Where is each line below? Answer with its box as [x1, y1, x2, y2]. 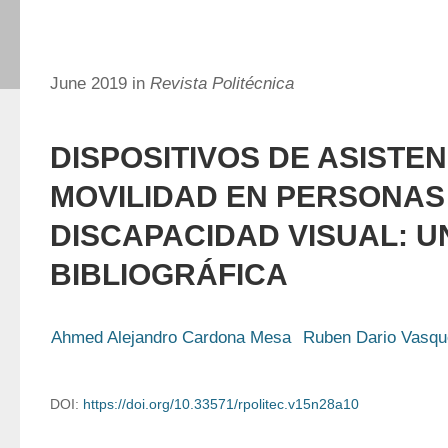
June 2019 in [50, 74, 150, 93]
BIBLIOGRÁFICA [50, 258, 288, 291]
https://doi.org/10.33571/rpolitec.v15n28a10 [83, 396, 359, 412]
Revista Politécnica [150, 74, 294, 93]
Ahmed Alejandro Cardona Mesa [51, 328, 291, 347]
